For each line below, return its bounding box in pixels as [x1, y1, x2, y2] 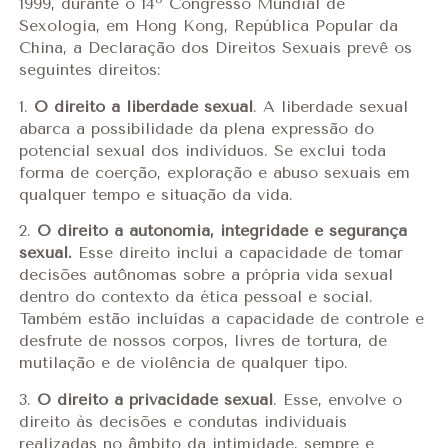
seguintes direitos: [18, 60, 160, 80]
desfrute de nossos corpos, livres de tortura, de [18, 331, 387, 351]
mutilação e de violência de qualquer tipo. [18, 353, 348, 373]
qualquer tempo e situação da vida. [18, 184, 293, 204]
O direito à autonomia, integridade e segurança [36, 221, 407, 241]
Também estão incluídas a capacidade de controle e [18, 309, 424, 329]
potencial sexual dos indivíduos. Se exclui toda [18, 140, 386, 160]
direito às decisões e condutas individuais [18, 411, 347, 431]
